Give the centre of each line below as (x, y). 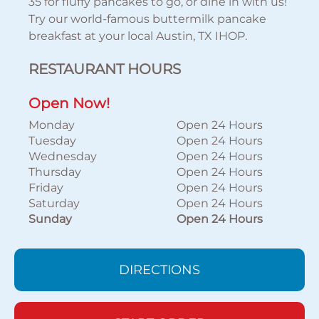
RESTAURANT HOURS (105, 69)
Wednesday (63, 156)
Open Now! (69, 103)
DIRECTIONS (159, 270)
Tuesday (53, 141)
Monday (52, 125)
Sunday (51, 219)
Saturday (54, 203)
